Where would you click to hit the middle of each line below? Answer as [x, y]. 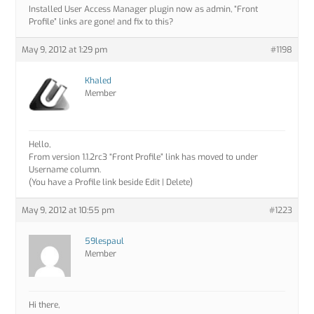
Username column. [65, 170]
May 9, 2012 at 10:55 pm [68, 211]
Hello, [40, 145]
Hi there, [45, 305]
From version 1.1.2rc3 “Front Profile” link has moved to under [144, 157]
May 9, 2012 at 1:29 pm [65, 50]
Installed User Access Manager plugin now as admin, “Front [144, 9]
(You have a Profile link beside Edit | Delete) [111, 183]
